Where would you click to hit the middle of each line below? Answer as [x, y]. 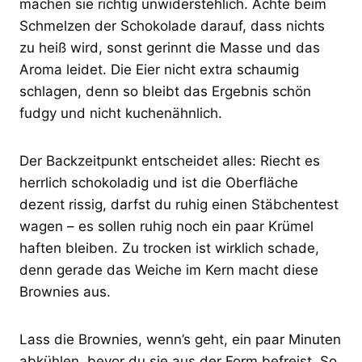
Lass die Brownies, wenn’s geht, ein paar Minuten [180, 339]
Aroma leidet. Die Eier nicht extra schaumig [159, 69]
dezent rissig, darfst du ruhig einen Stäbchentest [179, 204]
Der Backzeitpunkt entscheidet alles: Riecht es [170, 160]
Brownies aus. [65, 291]
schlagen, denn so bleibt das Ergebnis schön [165, 91]
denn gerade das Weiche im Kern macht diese [169, 269]
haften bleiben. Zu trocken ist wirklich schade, [169, 248]
